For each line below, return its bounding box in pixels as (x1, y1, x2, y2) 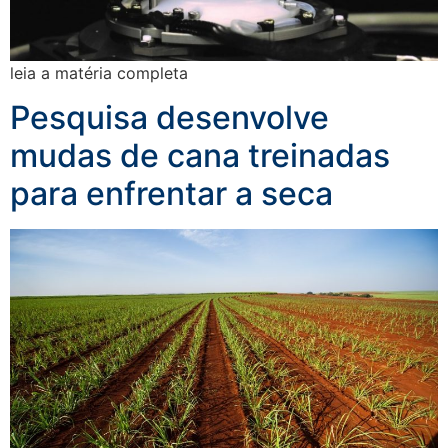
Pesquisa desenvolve (10, 98, 329, 138)
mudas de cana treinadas (10, 136, 390, 176)
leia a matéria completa (10, 62, 188, 83)
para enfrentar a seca (10, 174, 333, 214)
